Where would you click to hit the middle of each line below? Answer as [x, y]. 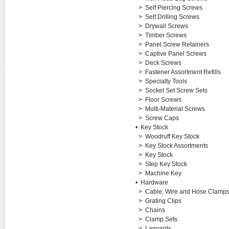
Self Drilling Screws [172, 17]
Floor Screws [163, 100]
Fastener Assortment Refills [183, 72]
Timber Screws [166, 35]
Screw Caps [162, 118]
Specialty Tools [166, 81]
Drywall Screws [166, 26]
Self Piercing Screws [174, 8]
